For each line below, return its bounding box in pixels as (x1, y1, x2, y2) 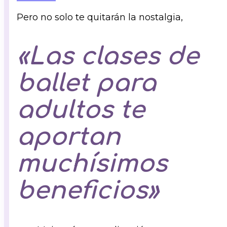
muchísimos (17, 150, 167, 178)
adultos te (17, 97, 145, 124)
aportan (17, 124, 121, 151)
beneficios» (17, 177, 159, 205)
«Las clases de (17, 43, 199, 70)
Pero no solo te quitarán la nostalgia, (17, 12, 183, 23)
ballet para (17, 70, 156, 97)
